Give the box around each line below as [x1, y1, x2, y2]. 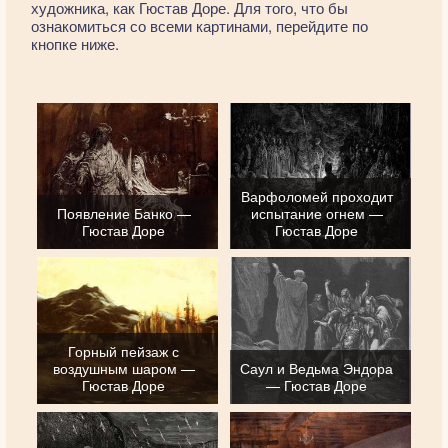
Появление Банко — [56, 203, 191, 224]
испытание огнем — [250, 203, 383, 224]
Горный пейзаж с [68, 340, 180, 361]
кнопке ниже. [31, 33, 119, 54]
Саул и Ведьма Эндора [240, 357, 394, 378]
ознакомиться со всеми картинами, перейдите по [31, 15, 368, 36]
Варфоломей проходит [240, 186, 393, 207]
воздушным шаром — [52, 357, 195, 378]
